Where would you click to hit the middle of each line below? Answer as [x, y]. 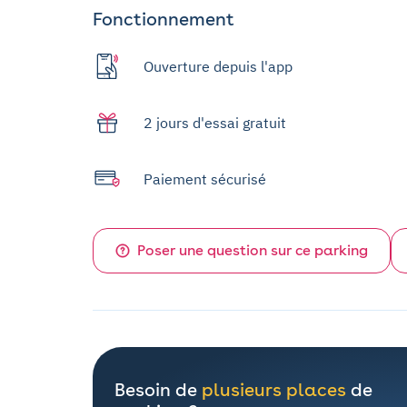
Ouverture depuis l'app [218, 67]
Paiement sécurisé [205, 179]
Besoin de [158, 390]
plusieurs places [274, 390]
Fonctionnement [164, 20]
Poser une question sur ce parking [253, 251]
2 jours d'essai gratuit [215, 123]
